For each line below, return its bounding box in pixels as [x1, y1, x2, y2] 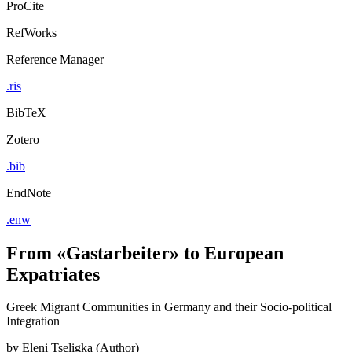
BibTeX [6, 105, 46, 119]
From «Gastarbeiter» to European [6, 242, 284, 263]
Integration [6, 314, 60, 328]
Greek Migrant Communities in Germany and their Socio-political [6, 300, 332, 314]
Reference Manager [6, 52, 104, 66]
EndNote [6, 185, 51, 200]
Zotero [6, 132, 39, 146]
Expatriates [6, 263, 100, 284]
